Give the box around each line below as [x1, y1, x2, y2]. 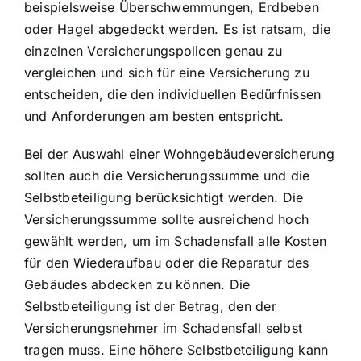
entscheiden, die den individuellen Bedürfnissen [24, 85, 322, 102]
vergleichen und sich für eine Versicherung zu [24, 64, 309, 81]
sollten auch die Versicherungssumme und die [24, 167, 310, 184]
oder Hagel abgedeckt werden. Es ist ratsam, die [24, 20, 331, 37]
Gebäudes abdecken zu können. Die [24, 276, 251, 293]
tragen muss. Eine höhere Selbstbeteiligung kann [24, 341, 329, 358]
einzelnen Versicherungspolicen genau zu [24, 42, 283, 59]
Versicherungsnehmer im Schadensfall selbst [24, 319, 303, 336]
